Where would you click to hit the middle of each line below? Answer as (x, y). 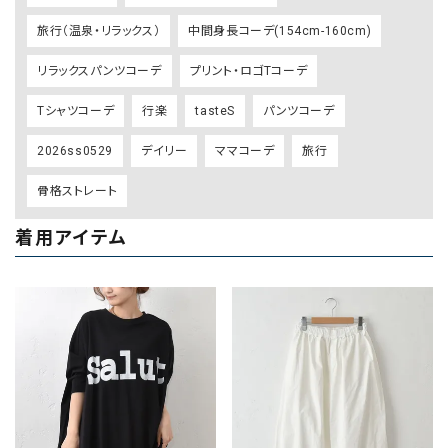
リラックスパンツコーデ (99, 71)
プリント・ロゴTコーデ (248, 71)
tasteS (215, 111)
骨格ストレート (77, 191)
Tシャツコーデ (76, 111)
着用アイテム (71, 238)
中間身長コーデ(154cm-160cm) (280, 31)
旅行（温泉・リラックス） (99, 31)
